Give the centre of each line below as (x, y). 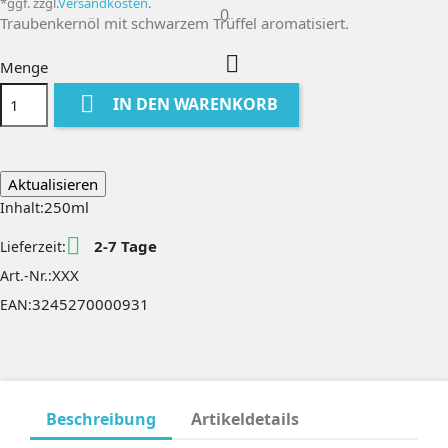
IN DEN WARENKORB (196, 104)
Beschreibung (101, 418)
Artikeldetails (245, 418)
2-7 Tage (123, 245)
